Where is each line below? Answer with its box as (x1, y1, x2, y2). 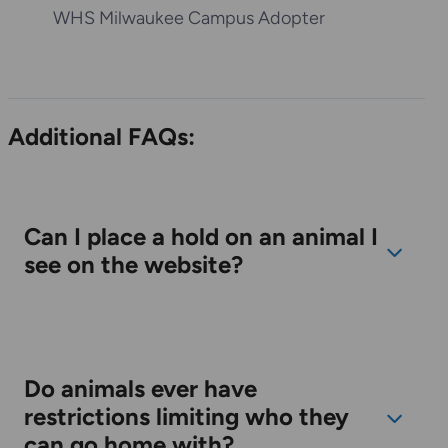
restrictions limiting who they (24, 402, 349, 432)
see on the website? (24, 250, 252, 280)
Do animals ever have (24, 374, 257, 404)
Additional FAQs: (8, 122, 195, 152)
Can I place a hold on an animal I (24, 222, 378, 252)
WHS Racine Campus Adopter (95, 46, 337, 69)
